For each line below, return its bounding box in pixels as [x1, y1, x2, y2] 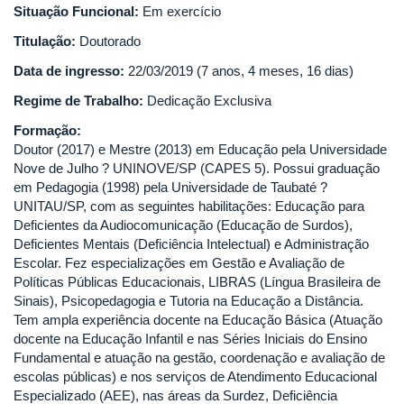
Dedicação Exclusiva [147, 93, 271, 109]
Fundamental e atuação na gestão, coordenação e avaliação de [14, 350, 385, 366]
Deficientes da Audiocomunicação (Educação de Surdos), [14, 217, 353, 234]
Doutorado [79, 33, 141, 50]
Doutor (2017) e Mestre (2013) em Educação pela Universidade [14, 142, 387, 158]
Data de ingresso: [14, 63, 128, 79]
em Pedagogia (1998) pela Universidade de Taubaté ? [14, 179, 327, 196]
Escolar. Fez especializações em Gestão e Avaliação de [14, 255, 344, 271]
